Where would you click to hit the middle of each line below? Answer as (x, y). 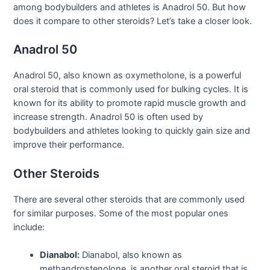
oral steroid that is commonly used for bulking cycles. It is (131, 89)
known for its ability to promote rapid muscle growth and (130, 103)
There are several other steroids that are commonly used (129, 199)
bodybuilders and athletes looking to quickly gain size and (132, 131)
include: (29, 227)
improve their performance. (69, 145)
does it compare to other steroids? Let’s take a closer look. (133, 21)
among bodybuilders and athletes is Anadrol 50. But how (130, 8)
